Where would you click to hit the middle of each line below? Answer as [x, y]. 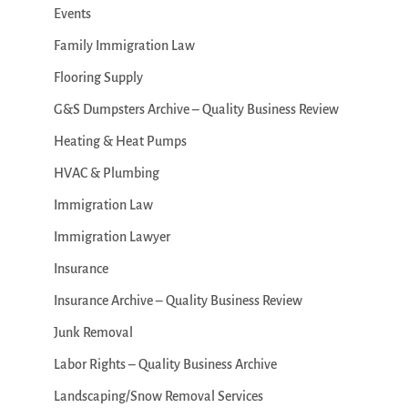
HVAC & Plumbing [106, 173]
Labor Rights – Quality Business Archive [165, 365]
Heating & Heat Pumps [120, 142]
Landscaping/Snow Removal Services [158, 397]
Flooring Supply [98, 78]
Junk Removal [93, 333]
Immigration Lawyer [112, 237]
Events [72, 14]
